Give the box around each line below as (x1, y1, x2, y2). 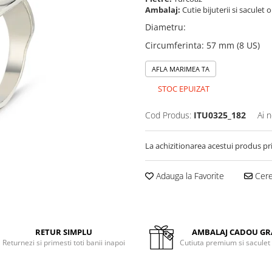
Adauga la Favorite (154, 170, 224, 182)
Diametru (145, 21, 183, 33)
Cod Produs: (145, 109, 191, 121)
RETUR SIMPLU (35, 226, 93, 237)
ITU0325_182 (194, 109, 246, 121)
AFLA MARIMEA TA (152, 64, 209, 73)
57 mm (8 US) (206, 39, 260, 51)
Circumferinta (145, 39, 202, 51)
